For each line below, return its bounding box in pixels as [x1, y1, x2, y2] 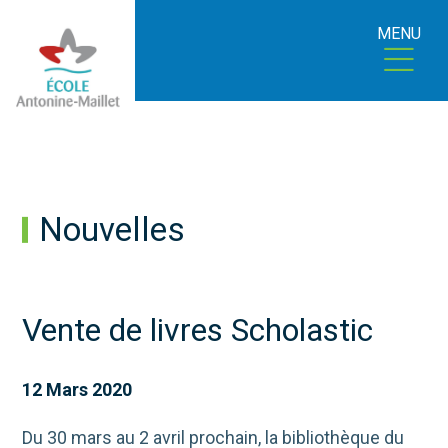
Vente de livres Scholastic [22, 311, 374, 350]
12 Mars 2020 [22, 379, 133, 401]
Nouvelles [38, 210, 185, 250]
